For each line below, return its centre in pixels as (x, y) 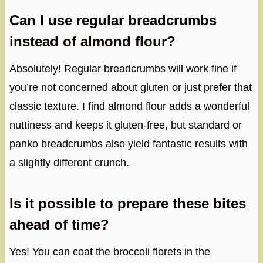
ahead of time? (59, 225)
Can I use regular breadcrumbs (113, 21)
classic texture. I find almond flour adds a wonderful (129, 107)
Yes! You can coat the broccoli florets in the (109, 252)
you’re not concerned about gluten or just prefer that (130, 88)
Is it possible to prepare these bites (127, 204)
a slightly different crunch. (69, 163)
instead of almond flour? (92, 42)
